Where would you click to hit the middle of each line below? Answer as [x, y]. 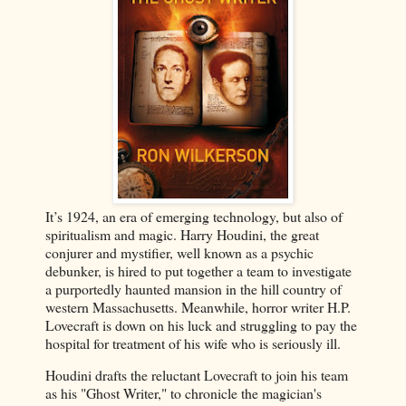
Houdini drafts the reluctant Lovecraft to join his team [197, 375]
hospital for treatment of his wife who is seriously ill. [195, 343]
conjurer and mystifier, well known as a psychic [179, 252]
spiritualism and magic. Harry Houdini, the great [182, 234]
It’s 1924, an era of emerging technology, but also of [194, 216]
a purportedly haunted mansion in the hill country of [193, 288]
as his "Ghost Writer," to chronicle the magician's [184, 393]
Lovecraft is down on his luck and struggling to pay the [201, 324]
